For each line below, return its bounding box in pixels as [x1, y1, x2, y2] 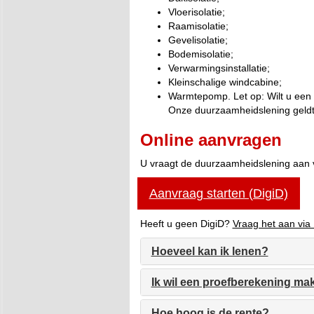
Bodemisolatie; [168, 48, 233, 60]
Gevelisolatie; [168, 34, 228, 46]
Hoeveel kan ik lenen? [151, 245, 268, 257]
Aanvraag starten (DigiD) [149, 186, 288, 200]
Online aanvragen [139, 130, 282, 149]
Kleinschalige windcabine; [168, 76, 282, 88]
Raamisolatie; [168, 20, 228, 32]
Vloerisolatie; [168, 6, 225, 18]
